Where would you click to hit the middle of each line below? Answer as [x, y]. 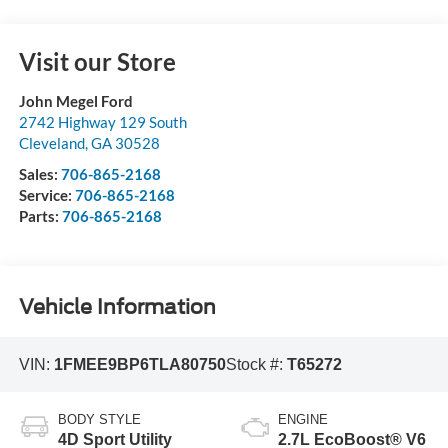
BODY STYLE [99, 420]
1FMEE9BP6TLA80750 [139, 364]
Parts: [40, 215]
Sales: [39, 173]
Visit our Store [97, 61]
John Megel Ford [75, 100]
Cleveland [51, 142]
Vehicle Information [117, 307]
